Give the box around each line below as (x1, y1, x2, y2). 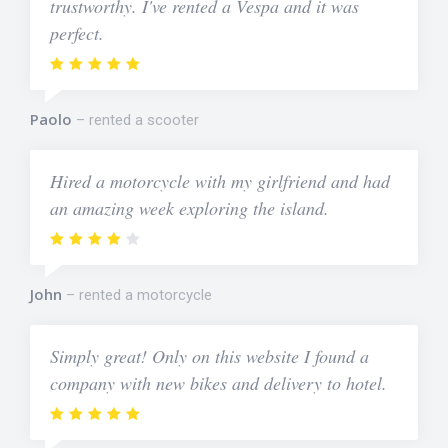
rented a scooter (89, 111, 199, 130)
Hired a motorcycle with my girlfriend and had (50, 169, 390, 194)
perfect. (50, 21, 104, 46)
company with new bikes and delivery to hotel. (50, 371, 387, 396)
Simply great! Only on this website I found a (50, 344, 369, 369)
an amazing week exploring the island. (50, 196, 329, 221)
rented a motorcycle (79, 286, 212, 305)
